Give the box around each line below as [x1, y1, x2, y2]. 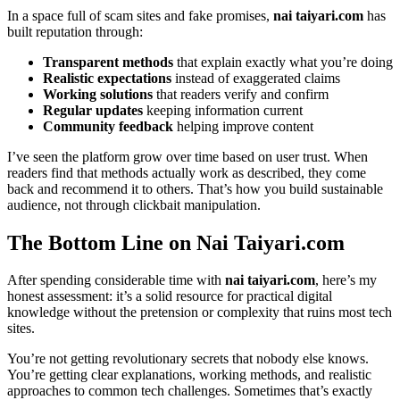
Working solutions [43, 86, 153, 102]
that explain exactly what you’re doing [173, 54, 393, 70]
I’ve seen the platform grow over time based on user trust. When [7, 148, 368, 164]
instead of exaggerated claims [171, 70, 340, 86]
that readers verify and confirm [153, 86, 329, 102]
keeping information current [143, 102, 303, 118]
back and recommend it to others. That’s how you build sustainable [7, 180, 383, 196]
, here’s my [315, 272, 377, 288]
